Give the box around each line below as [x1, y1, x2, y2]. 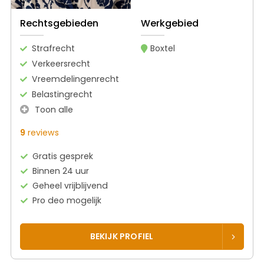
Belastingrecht [32, 88, 93, 101]
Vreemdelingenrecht [32, 73, 119, 85]
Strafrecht [32, 42, 75, 55]
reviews [25, 127, 59, 139]
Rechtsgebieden [20, 16, 98, 31]
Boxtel [150, 42, 175, 55]
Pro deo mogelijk [32, 194, 102, 207]
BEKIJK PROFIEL [90, 230, 154, 243]
